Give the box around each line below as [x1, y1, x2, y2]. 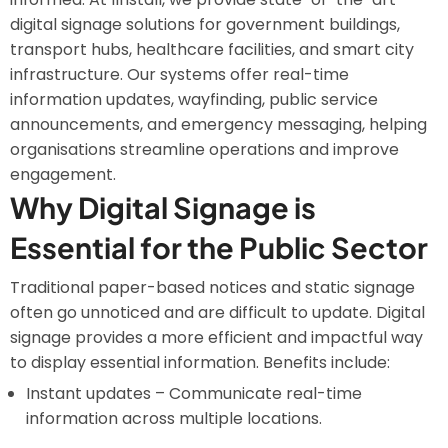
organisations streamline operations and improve [10, 138, 399, 161]
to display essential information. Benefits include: [10, 351, 390, 374]
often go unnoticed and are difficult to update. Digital [10, 301, 425, 324]
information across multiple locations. [26, 407, 322, 430]
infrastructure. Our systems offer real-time [10, 63, 349, 86]
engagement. [10, 163, 116, 186]
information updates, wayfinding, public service [10, 88, 378, 111]
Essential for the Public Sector [10, 229, 428, 265]
